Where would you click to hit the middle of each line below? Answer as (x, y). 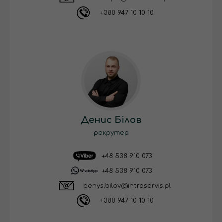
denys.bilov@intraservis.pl (127, 186)
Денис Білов (111, 120)
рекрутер (111, 133)
